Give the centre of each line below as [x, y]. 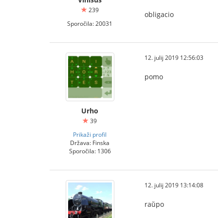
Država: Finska [90, 143]
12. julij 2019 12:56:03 [174, 57]
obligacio [159, 14]
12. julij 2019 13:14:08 [174, 185]
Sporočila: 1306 [90, 151]
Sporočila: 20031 [90, 23]
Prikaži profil [90, 134]
